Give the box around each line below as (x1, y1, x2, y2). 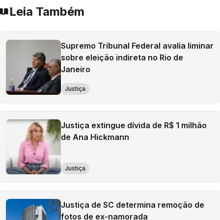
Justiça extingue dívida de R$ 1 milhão (61, 120, 207, 130)
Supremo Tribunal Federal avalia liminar (61, 41, 214, 51)
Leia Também (9, 4, 84, 19)
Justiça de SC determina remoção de (61, 200, 204, 210)
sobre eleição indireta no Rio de (61, 53, 183, 62)
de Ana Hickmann (61, 132, 129, 142)
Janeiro (61, 64, 90, 74)
